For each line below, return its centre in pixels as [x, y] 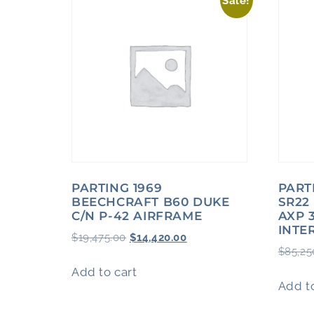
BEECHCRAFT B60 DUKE [151, 202]
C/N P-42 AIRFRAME [137, 216]
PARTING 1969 [117, 187]
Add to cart [104, 272]
